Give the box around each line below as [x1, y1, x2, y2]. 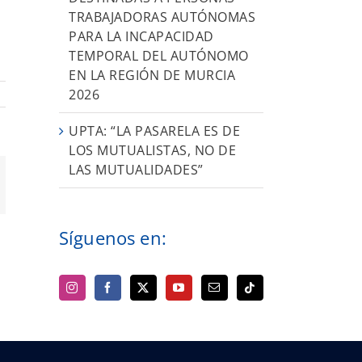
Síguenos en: [59, 225, 166, 250]
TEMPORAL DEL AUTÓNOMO [69, 46, 249, 65]
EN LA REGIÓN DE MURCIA [69, 65, 235, 84]
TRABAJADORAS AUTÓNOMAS [69, 7, 255, 26]
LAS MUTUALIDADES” [69, 160, 204, 179]
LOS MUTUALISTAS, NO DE [69, 141, 236, 159]
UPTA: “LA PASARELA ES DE [69, 121, 240, 140]
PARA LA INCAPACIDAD [69, 27, 214, 45]
